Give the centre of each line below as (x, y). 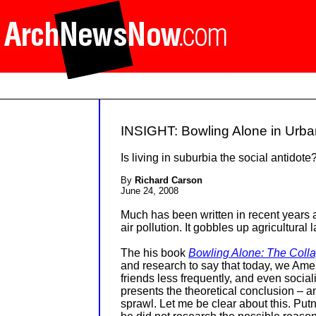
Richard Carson (169, 181)
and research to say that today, (198, 266)
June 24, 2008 (150, 191)
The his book (154, 253)
